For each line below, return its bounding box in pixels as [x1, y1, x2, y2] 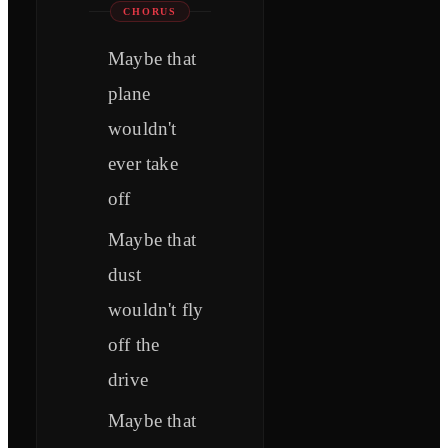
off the [108, 334, 160, 356]
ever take [108, 153, 178, 175]
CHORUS [123, 6, 178, 18]
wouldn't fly [108, 299, 204, 321]
